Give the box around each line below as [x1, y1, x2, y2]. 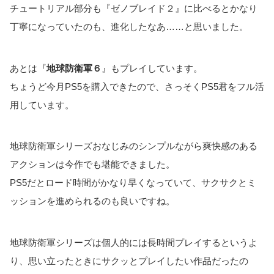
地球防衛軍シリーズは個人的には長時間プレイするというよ [10, 237, 257, 248]
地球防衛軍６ [46, 62, 102, 73]
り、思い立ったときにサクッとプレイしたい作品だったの [10, 255, 248, 266]
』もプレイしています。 [102, 62, 202, 73]
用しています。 [10, 99, 74, 110]
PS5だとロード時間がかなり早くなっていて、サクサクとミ [10, 177, 256, 188]
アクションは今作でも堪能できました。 [10, 159, 175, 170]
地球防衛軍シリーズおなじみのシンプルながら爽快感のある [10, 141, 257, 152]
